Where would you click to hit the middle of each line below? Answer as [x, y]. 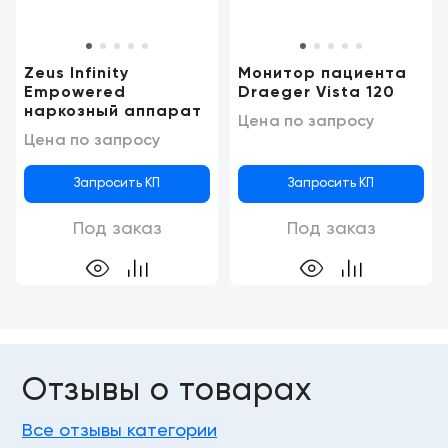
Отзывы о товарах [167, 391]
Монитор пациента [322, 74]
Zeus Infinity [76, 74]
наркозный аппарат [113, 112]
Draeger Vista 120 [316, 93]
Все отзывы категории [119, 431]
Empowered [75, 93]
